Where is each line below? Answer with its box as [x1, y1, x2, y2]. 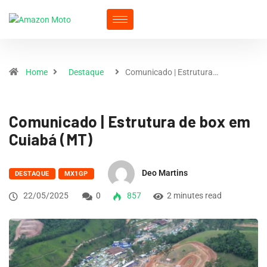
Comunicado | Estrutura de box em [9, 112, 251, 131]
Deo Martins [141, 168, 188, 178]
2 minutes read [167, 191, 222, 200]
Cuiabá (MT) [9, 130, 93, 148]
